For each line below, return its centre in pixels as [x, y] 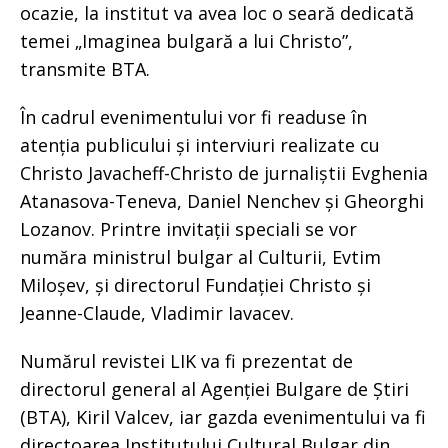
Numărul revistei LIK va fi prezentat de [186, 361]
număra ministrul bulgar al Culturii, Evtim [200, 257]
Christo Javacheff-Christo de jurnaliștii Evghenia [224, 173]
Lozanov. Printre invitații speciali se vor [188, 229]
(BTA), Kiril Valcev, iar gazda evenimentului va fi [223, 417]
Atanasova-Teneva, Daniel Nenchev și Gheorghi [222, 201]
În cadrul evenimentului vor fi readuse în [193, 117]
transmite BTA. [85, 69]
